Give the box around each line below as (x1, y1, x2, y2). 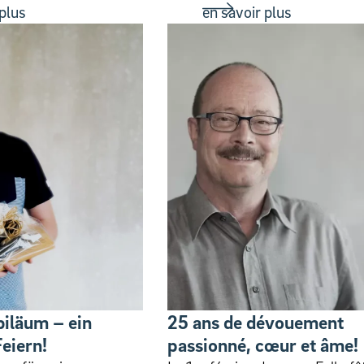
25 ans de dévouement (167, 310, 344, 333)
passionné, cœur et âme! (167, 332, 358, 356)
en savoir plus (201, 2, 292, 23)
